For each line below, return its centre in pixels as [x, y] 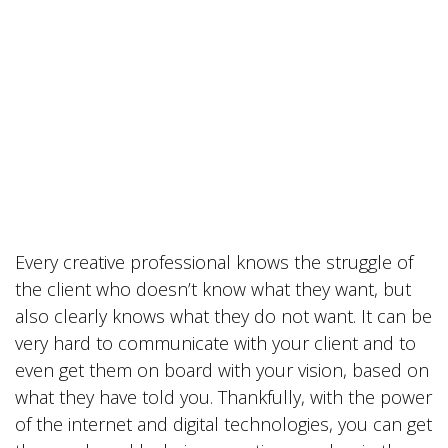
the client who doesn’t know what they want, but [213, 289]
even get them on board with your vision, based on [222, 370]
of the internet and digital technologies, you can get [223, 424]
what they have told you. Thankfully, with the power [223, 397]
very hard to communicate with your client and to [215, 343]
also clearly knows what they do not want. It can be [223, 316]
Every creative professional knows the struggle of [214, 262]
